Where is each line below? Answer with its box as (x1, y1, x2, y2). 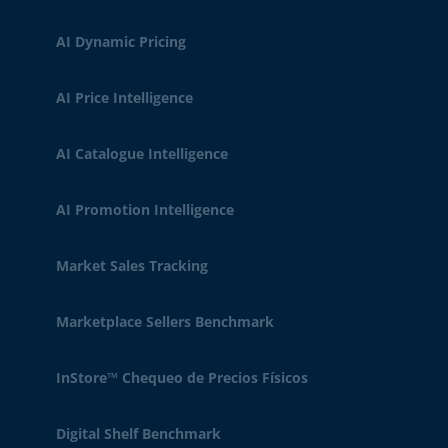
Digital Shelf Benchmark (56, 424, 221, 443)
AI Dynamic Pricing (56, 32, 186, 51)
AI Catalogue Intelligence (56, 144, 228, 163)
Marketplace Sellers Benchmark (56, 312, 274, 331)
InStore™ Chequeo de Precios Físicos (56, 368, 308, 387)
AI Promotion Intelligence (56, 200, 234, 219)
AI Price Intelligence (56, 88, 193, 107)
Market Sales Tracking (56, 256, 208, 275)
